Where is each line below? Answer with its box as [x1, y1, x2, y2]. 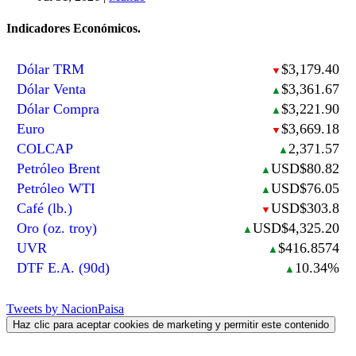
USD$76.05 [270, 180, 339, 196]
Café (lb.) [17, 199, 73, 216]
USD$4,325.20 [252, 219, 339, 236]
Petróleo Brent [17, 160, 101, 176]
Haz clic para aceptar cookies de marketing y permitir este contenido [13, 319, 329, 331]
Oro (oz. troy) [17, 219, 98, 236]
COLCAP [17, 140, 74, 157]
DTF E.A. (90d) [17, 259, 110, 276]
